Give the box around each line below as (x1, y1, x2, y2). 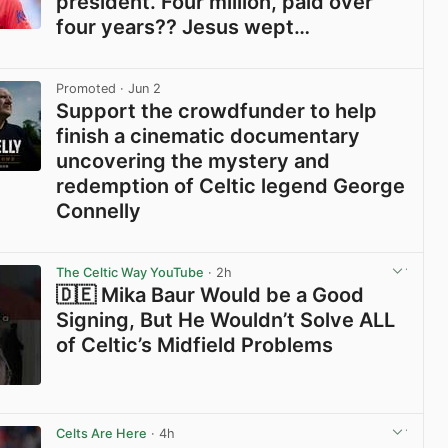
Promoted (56, 81, 117, 97)
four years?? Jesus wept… (56, 15, 311, 40)
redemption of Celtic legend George (56, 174, 406, 199)
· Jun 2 (116, 81, 162, 97)
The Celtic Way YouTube (56, 265, 205, 281)
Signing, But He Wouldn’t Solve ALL (56, 308, 396, 333)
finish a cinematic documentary (56, 124, 361, 149)
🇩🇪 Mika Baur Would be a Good (56, 283, 365, 308)
